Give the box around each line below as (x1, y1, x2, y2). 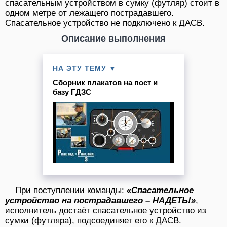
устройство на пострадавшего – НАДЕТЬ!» (5, 195, 196, 205)
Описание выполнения (61, 33, 166, 44)
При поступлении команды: (15, 185, 127, 195)
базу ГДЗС (53, 87, 91, 96)
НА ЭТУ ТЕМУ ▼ (53, 64, 117, 72)
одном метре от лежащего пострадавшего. (5, 8, 174, 18)
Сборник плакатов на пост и (53, 78, 158, 87)
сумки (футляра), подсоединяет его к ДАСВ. (5, 215, 181, 225)
